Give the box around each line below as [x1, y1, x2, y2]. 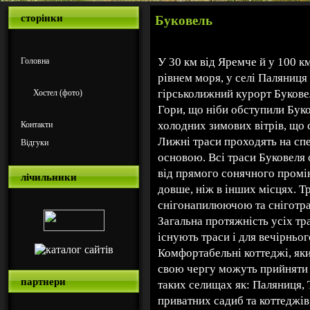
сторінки [21, 12, 63, 24]
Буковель [155, 13, 212, 28]
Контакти [21, 120, 53, 129]
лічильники [21, 172, 77, 183]
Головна [21, 56, 49, 66]
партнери [21, 276, 66, 287]
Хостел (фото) [33, 88, 82, 98]
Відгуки [21, 138, 48, 147]
